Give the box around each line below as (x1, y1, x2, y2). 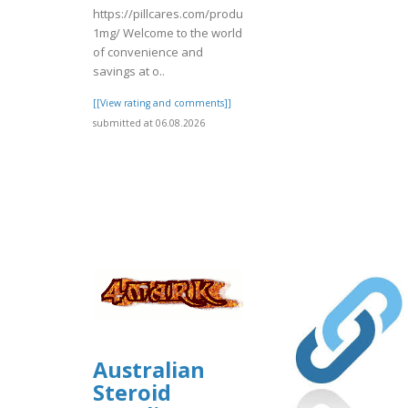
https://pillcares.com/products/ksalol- (93, 5, 300, 22)
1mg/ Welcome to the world (93, 24, 242, 41)
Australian (93, 355, 205, 385)
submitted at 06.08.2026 (93, 116, 205, 129)
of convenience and (93, 43, 203, 60)
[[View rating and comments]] (93, 96, 231, 109)
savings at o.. (93, 62, 165, 79)
